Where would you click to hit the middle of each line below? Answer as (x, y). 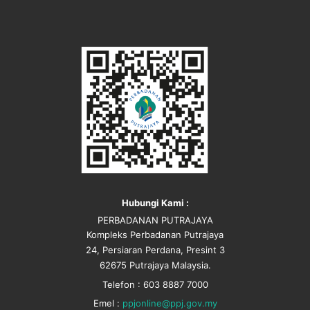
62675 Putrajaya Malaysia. (155, 265)
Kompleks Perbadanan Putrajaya (155, 234)
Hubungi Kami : (155, 202)
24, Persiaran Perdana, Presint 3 (155, 249)
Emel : (108, 303)
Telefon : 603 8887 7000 (155, 284)
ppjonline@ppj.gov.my (170, 303)
